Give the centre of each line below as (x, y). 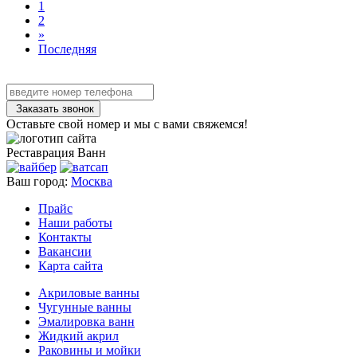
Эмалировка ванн (86, 322)
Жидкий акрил (78, 336)
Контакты (65, 237)
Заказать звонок (53, 109)
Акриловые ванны (89, 293)
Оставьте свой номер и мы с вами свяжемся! (127, 124)
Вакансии (65, 252)
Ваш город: (39, 182)
